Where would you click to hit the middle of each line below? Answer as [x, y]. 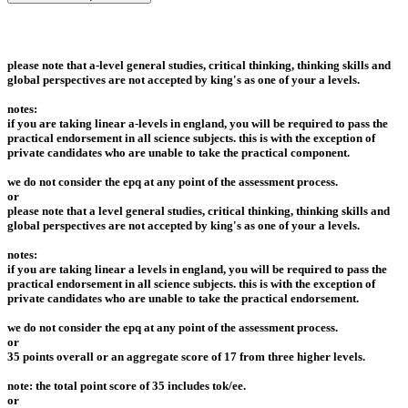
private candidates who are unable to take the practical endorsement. [183, 298]
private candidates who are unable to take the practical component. [178, 152]
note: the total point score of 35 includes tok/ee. [127, 385]
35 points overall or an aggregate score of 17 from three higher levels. [186, 356]
